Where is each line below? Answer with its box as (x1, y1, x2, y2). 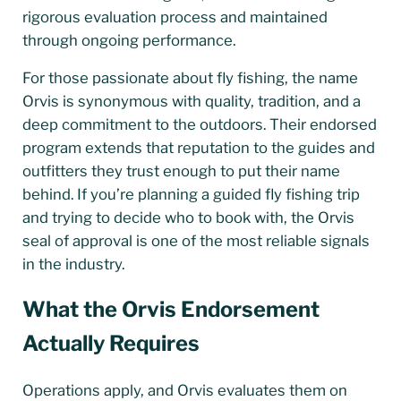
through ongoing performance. (21, 30, 235, 49)
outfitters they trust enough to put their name (21, 161, 340, 180)
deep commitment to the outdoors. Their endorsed (21, 115, 377, 133)
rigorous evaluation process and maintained (21, 7, 328, 26)
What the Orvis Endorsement (21, 296, 320, 323)
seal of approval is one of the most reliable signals (21, 231, 370, 250)
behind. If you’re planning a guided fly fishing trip (21, 184, 360, 203)
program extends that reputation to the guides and (21, 138, 375, 157)
